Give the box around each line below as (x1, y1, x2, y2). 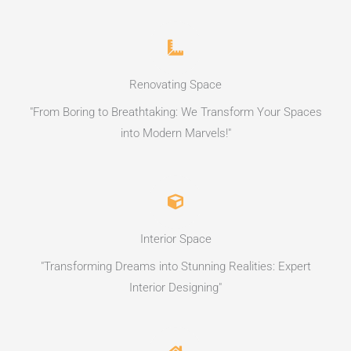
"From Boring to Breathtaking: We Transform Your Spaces (29, 105, 322, 120)
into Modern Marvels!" (120, 126, 231, 141)
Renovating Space (129, 78, 222, 92)
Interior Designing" (129, 280, 222, 295)
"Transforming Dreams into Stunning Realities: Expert (40, 259, 311, 274)
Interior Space (139, 232, 212, 247)
